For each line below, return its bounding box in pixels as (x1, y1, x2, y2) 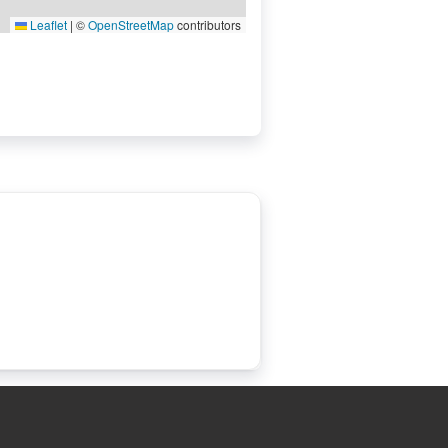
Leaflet (27, 16, 67, 33)
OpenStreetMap (88, 16, 174, 33)
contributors (174, 16, 241, 33)
